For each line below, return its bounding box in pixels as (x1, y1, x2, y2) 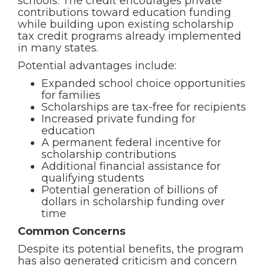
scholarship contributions (41, 148, 176, 161)
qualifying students (41, 172, 144, 185)
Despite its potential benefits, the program (18, 243, 244, 256)
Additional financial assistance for (41, 160, 221, 173)
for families (41, 89, 101, 102)
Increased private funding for (41, 112, 196, 125)
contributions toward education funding (18, 6, 231, 19)
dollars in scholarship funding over (41, 195, 225, 208)
